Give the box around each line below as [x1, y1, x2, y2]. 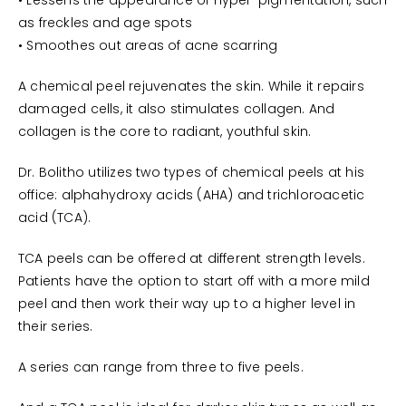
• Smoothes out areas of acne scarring [18, 39, 278, 53]
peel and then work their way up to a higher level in [18, 297, 356, 312]
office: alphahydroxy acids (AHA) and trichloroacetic [18, 188, 365, 203]
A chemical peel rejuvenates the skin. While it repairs [18, 80, 364, 94]
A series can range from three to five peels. [18, 361, 304, 375]
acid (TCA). [18, 211, 92, 226]
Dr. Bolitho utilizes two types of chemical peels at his [18, 166, 365, 180]
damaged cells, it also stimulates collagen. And [18, 102, 335, 117]
